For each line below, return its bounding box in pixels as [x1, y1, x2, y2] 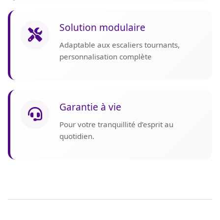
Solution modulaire [59, 21, 145, 34]
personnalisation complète [59, 52, 152, 61]
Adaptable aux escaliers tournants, [59, 40, 180, 50]
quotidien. [59, 131, 94, 141]
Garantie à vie [59, 100, 121, 113]
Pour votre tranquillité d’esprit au [59, 119, 173, 129]
